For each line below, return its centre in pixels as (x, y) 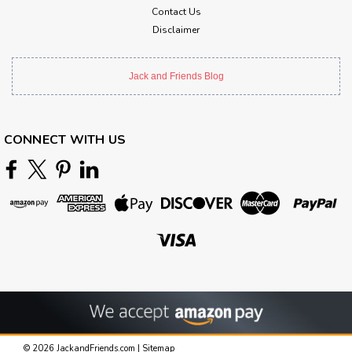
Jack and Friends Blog (176, 77)
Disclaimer (176, 30)
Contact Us (176, 12)
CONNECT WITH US (65, 140)
